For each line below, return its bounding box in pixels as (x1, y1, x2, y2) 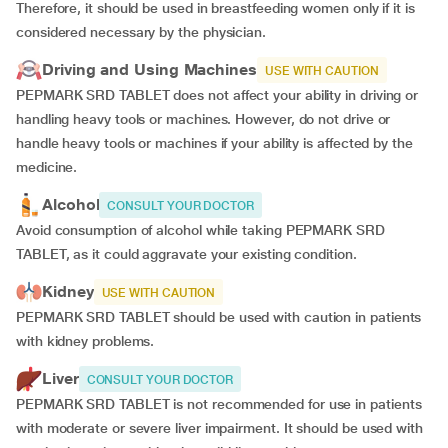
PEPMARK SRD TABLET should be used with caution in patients (16, 309, 422, 325)
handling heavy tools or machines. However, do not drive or (16, 111, 391, 127)
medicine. (16, 159, 78, 175)
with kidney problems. (16, 333, 163, 349)
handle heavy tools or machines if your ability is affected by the (16, 135, 413, 151)
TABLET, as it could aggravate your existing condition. (16, 246, 357, 262)
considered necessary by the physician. (16, 24, 274, 40)
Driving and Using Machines (42, 60, 257, 79)
